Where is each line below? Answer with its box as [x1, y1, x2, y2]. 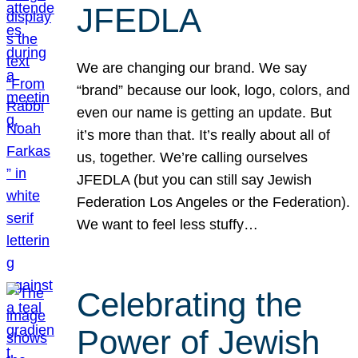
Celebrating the [77, 285, 303, 324]
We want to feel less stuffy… [77, 217, 259, 233]
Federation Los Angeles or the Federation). [77, 194, 351, 211]
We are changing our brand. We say [77, 60, 308, 77]
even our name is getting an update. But [77, 105, 332, 121]
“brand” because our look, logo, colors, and [77, 82, 351, 99]
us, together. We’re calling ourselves [77, 149, 308, 166]
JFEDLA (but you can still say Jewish [77, 172, 312, 189]
